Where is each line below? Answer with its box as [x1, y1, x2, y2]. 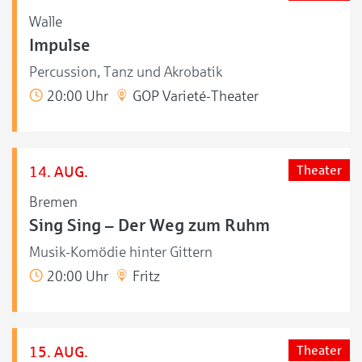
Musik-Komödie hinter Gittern [29, 243, 213, 260]
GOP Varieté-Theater [129, 87, 259, 104]
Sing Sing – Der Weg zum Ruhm [29, 216, 270, 234]
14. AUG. [29, 162, 88, 180]
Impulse [29, 36, 90, 54]
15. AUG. [29, 343, 88, 360]
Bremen [29, 193, 78, 210]
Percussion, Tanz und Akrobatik [29, 63, 222, 80]
